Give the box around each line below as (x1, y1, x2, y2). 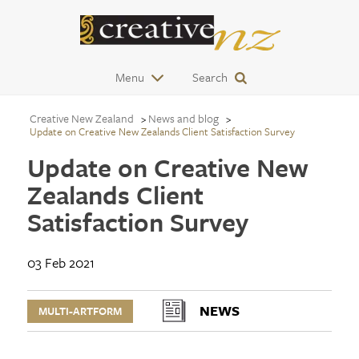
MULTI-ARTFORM (38, 303, 122, 319)
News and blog (147, 110, 219, 127)
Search (192, 68, 228, 86)
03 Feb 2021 (26, 252, 95, 272)
